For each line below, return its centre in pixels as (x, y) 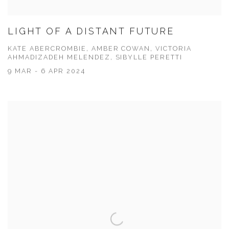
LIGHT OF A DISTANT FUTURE (91, 32)
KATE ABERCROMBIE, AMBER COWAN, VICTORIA (100, 49)
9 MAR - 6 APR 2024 (47, 72)
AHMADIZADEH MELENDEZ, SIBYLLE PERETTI (95, 58)
